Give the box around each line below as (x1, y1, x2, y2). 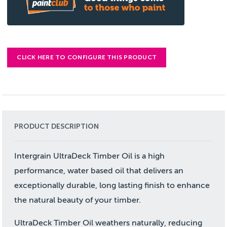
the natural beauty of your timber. (14, 195, 141, 205)
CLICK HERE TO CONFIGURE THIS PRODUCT (17, 53, 157, 61)
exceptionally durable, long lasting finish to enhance (14, 180, 210, 190)
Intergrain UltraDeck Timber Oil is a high (14, 151, 165, 161)
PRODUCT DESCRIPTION (14, 122, 99, 131)
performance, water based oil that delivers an (14, 166, 184, 175)
